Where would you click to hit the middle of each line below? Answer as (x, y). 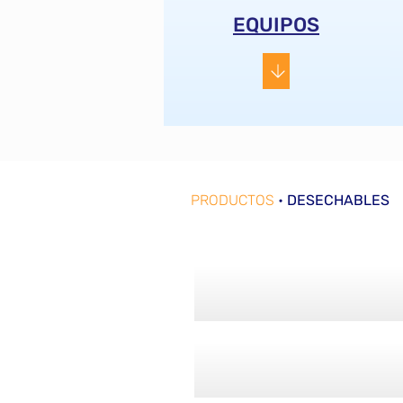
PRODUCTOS (233, 200)
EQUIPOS (276, 25)
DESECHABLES (338, 200)
